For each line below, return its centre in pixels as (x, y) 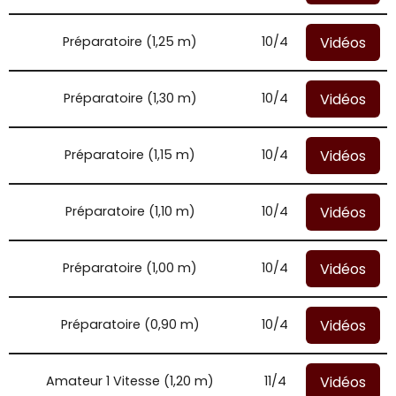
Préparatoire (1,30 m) (130, 98)
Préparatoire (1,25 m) (130, 42)
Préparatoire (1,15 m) (130, 155)
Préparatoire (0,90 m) (130, 324)
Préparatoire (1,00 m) (130, 268)
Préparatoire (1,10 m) (130, 211)
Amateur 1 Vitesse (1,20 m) (130, 381)
